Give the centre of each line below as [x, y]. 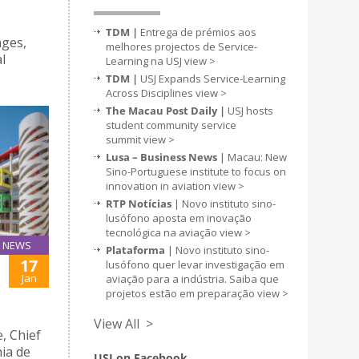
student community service [171, 125]
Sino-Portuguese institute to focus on [196, 171]
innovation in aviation [159, 186]
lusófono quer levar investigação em [195, 264]
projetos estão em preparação [182, 293]
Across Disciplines [151, 93]
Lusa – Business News [161, 157]
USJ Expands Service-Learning [213, 79]
